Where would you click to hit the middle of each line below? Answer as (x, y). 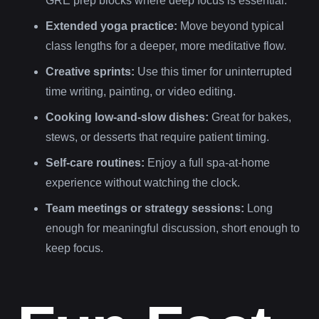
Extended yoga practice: (111, 26)
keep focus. (74, 248)
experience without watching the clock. (143, 182)
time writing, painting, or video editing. (141, 91)
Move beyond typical (231, 26)
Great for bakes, (250, 117)
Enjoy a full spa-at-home (207, 162)
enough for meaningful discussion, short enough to (173, 228)
